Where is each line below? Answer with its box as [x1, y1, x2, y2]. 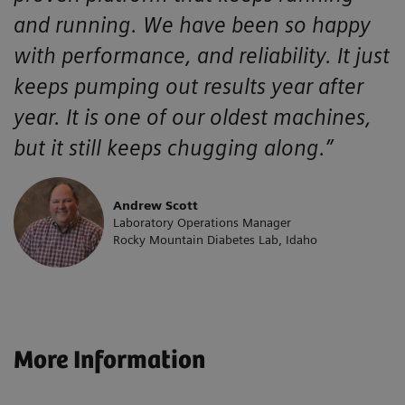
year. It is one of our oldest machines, [14, 103, 372, 130]
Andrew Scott [113, 197, 198, 212]
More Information [14, 345, 205, 375]
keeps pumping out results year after [14, 72, 363, 99]
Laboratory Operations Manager [113, 214, 291, 230]
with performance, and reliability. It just [14, 42, 390, 69]
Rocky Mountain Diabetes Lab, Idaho [113, 231, 317, 247]
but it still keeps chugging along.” [14, 134, 333, 161]
